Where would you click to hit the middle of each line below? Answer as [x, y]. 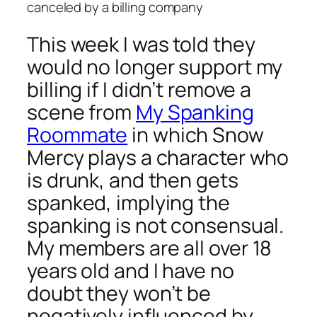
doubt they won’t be [119, 293]
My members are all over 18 [150, 248]
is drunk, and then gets [133, 180]
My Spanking [195, 112]
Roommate [77, 134]
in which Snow [196, 134]
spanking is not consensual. [158, 225]
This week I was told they [141, 44]
